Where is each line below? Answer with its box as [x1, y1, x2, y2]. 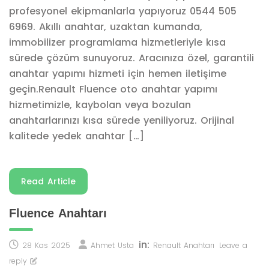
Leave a [219, 240, 247, 250]
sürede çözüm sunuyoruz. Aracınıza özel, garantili [9, 51, 254, 65]
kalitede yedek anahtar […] [9, 129, 144, 143]
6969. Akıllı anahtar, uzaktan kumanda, [9, 20, 202, 34]
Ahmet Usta [91, 240, 134, 250]
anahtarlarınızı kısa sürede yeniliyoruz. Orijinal [9, 113, 234, 127]
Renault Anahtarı [153, 240, 214, 250]
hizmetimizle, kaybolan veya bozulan [9, 98, 191, 112]
